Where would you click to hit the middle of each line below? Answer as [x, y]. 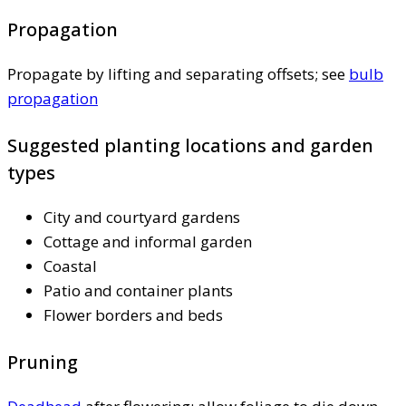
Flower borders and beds [133, 314]
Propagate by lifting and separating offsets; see [178, 73]
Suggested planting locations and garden [190, 145]
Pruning [43, 362]
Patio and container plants [138, 290]
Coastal [70, 266]
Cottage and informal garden [148, 241]
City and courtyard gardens [142, 217]
